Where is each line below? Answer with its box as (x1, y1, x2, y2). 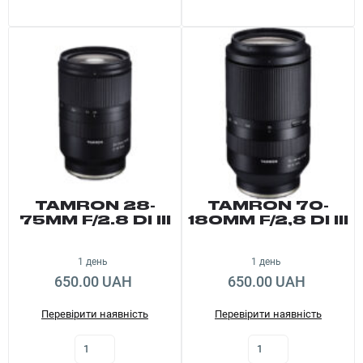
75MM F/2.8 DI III (19, 214, 171, 227)
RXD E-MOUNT (28, 228, 162, 241)
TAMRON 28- (34, 199, 156, 212)
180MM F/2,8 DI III (188, 214, 348, 227)
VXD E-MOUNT (201, 228, 335, 241)
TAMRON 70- (207, 199, 329, 212)
